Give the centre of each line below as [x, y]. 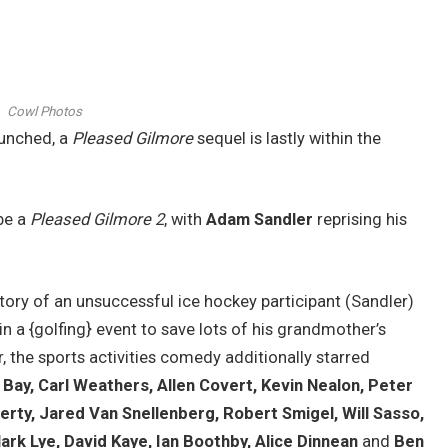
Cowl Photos [45, 111]
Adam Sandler [260, 220]
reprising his [360, 220]
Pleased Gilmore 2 [97, 220]
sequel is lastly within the [287, 138]
